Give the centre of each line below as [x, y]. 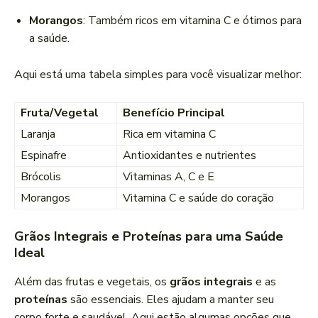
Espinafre [44, 156]
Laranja [38, 135]
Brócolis [41, 177]
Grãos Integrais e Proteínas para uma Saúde [149, 237]
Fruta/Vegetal [60, 113]
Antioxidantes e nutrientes [190, 156]
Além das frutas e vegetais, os [92, 282]
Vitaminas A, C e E [169, 177]
